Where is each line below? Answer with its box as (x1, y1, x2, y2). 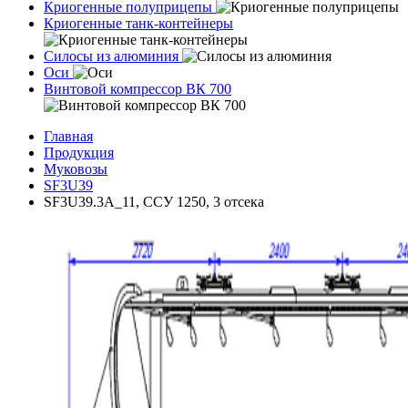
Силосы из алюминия (44, 48, 178, 64)
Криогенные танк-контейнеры (44, 15, 233, 31)
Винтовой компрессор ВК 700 (44, 81, 231, 97)
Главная (44, 128, 93, 144)
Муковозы (44, 161, 107, 177)
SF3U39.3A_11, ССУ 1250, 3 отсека (44, 194, 264, 209)
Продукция (44, 145, 114, 160)
